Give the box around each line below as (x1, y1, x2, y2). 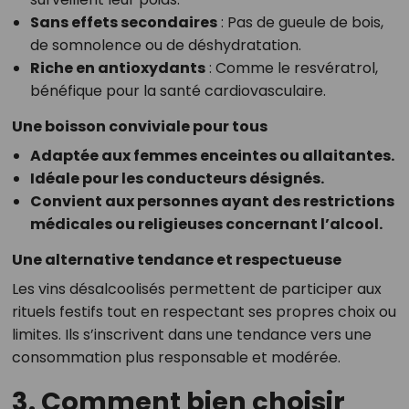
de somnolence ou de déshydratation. (29, 35, 301, 57)
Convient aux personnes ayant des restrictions (29, 191, 394, 213)
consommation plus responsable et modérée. (11, 347, 341, 369)
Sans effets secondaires (29, 12, 217, 34)
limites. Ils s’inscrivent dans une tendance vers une (11, 324, 372, 346)
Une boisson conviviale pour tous (11, 116, 267, 138)
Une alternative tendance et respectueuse (11, 249, 341, 271)
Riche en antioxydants (29, 58, 205, 79)
